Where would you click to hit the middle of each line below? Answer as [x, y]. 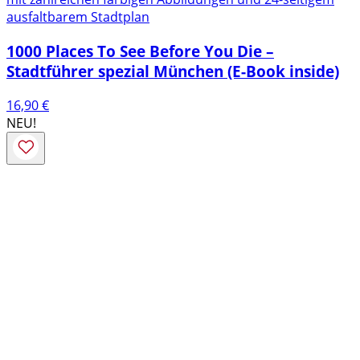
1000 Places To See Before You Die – [140, 51]
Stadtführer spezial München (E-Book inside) [173, 72]
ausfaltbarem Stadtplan [78, 17]
